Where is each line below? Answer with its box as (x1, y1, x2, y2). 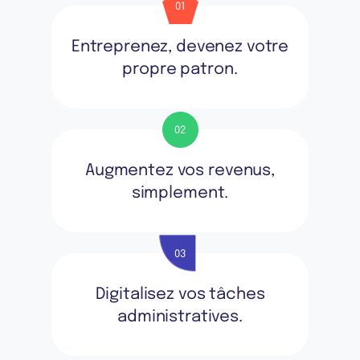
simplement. (131, 184, 229, 202)
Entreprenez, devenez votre (71, 38, 289, 55)
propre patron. (122, 60, 238, 78)
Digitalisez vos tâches (95, 285, 265, 303)
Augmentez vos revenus (85, 162, 272, 179)
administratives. (117, 308, 243, 325)
